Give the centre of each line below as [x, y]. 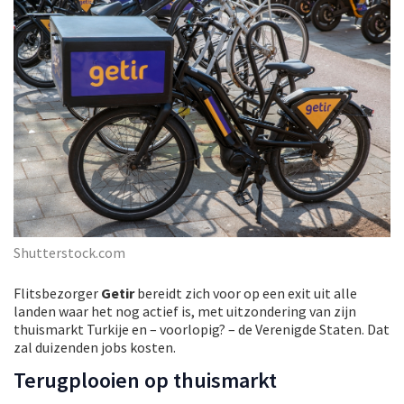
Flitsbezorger [57, 293]
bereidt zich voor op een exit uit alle [246, 293]
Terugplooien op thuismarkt [145, 380]
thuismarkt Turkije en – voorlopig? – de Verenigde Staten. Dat [202, 329]
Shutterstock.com [69, 252]
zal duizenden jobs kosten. [95, 347]
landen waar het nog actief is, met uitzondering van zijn [185, 311]
